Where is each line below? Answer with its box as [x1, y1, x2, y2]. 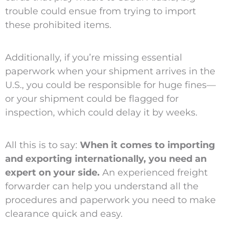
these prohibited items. [5, 19, 111, 31]
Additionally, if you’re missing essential [5, 51, 182, 63]
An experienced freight [99, 166, 208, 178]
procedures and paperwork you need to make [5, 194, 216, 206]
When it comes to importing [79, 139, 215, 151]
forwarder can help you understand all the [5, 180, 198, 192]
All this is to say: [5, 139, 80, 151]
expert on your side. [5, 166, 100, 178]
